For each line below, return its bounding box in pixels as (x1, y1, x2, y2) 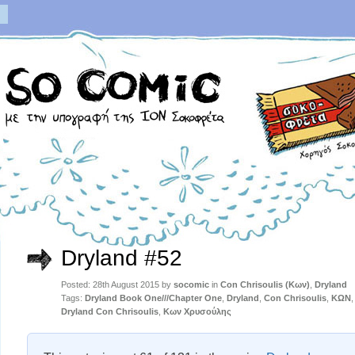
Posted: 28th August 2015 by (61, 280, 174, 289)
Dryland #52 (61, 246, 182, 270)
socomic (174, 280, 209, 289)
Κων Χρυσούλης (163, 307, 231, 316)
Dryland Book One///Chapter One (85, 293, 222, 303)
